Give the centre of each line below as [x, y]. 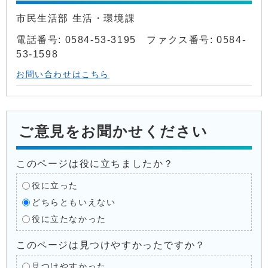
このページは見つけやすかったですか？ [111, 245]
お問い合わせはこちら [63, 74]
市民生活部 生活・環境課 [77, 18]
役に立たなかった [69, 219]
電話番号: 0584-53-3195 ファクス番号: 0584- [131, 39]
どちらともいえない [74, 202]
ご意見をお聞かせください [113, 131]
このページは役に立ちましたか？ [95, 163]
